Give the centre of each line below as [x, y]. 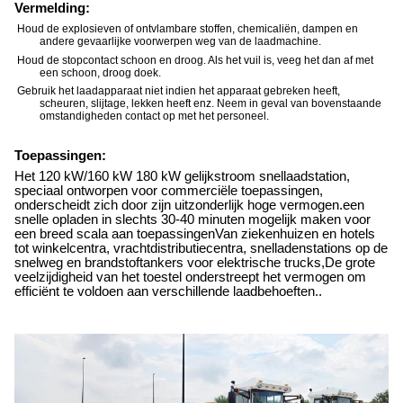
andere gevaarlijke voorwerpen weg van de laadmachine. [180, 42]
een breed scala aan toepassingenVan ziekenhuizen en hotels [195, 234]
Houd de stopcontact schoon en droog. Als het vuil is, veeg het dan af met [195, 60]
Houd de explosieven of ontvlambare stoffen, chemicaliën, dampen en [188, 29]
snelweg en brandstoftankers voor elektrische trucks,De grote [195, 263]
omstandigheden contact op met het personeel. [154, 116]
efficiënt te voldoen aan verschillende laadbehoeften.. [168, 292]
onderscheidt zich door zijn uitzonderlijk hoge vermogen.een [189, 206]
